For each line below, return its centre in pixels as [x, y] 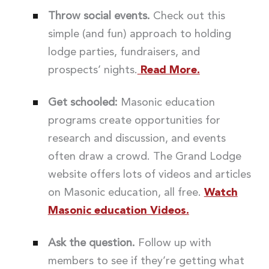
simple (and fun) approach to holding [139, 34]
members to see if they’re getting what [146, 261]
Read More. [168, 70]
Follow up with [173, 243]
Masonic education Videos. [118, 210]
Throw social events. [99, 16]
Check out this [187, 16]
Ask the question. [91, 243]
